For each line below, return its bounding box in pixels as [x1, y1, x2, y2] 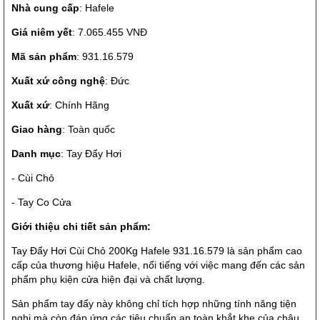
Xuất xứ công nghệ [11, 75, 105, 87]
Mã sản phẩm [11, 51, 76, 63]
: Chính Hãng [49, 99, 109, 111]
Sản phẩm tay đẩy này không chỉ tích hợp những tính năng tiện [11, 298, 296, 310]
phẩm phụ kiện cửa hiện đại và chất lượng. [11, 274, 205, 286]
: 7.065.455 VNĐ [72, 26, 147, 39]
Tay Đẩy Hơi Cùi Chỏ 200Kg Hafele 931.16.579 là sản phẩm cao [11, 245, 302, 257]
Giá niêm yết [11, 26, 72, 39]
